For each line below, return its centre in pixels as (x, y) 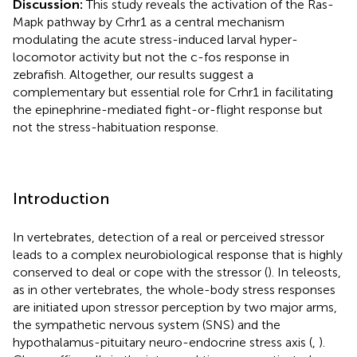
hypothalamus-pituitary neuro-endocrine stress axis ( (163, 342)
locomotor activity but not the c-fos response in (151, 57)
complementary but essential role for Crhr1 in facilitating (173, 92)
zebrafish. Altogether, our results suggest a (133, 74)
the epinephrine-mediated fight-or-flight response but (168, 109)
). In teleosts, (304, 272)
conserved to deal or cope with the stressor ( (140, 272)
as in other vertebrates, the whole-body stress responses (174, 289)
